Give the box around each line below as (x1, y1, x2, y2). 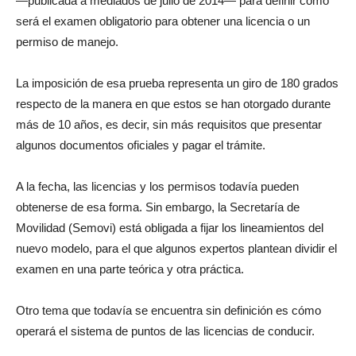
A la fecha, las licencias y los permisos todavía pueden (16, 180, 299, 193)
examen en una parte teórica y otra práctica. (16, 262, 244, 276)
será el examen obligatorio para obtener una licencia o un (16, 14, 310, 28)
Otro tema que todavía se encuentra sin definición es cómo (16, 304, 321, 317)
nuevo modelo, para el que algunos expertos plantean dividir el (16, 242, 337, 255)
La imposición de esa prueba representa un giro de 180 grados (16, 76, 339, 90)
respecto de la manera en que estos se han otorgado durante (16, 97, 331, 110)
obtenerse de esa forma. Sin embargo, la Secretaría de (16, 200, 300, 214)
